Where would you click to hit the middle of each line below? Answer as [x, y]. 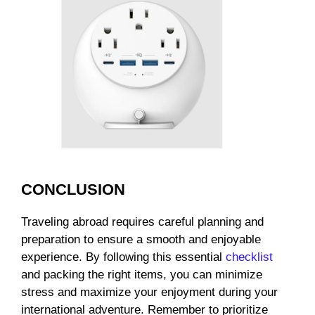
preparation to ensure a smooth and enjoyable [141, 240]
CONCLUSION [73, 190]
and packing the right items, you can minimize [142, 275]
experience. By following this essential [123, 257]
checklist [249, 257]
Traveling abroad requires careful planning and [142, 222]
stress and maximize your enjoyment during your [149, 292]
